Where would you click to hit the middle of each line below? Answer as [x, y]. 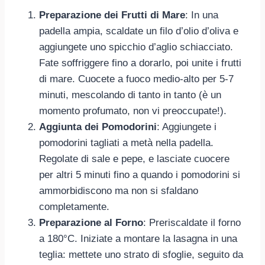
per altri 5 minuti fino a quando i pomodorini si [140, 174]
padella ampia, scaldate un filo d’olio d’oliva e [139, 31]
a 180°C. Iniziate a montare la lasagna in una [138, 238]
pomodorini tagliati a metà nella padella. [126, 143]
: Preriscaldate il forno [192, 222]
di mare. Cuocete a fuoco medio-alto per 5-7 [136, 79]
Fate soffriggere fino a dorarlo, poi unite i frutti [140, 63]
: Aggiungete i [187, 127]
